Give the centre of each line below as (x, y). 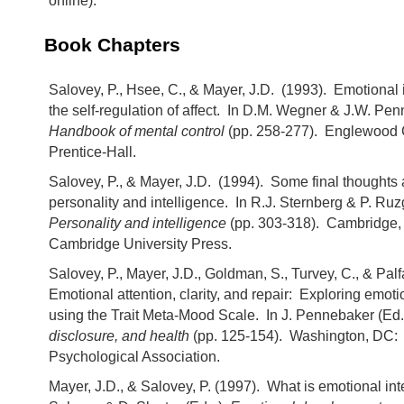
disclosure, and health (119, 336)
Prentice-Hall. (92, 152)
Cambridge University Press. (140, 244)
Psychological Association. (134, 357)
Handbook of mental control (137, 132)
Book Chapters (112, 44)
